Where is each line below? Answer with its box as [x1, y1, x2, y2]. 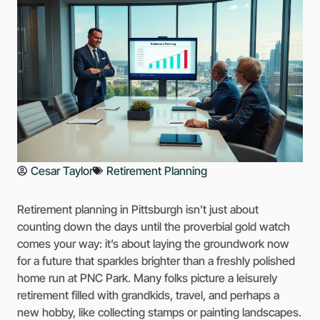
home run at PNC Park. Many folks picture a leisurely [17, 270, 277, 285]
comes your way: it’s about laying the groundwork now [17, 236, 289, 251]
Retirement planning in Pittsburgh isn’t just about [17, 201, 259, 216]
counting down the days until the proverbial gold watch [17, 219, 290, 234]
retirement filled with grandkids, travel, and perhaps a [17, 287, 279, 302]
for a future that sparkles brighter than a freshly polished [17, 253, 295, 268]
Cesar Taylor [31, 163, 93, 178]
